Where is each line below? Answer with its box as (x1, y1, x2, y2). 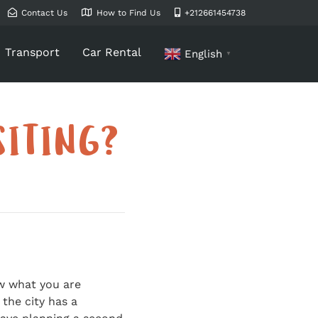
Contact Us (21, 8, 67, 18)
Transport (5, 45, 60, 59)
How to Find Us (97, 8, 160, 18)
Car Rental (82, 45, 141, 59)
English (185, 48, 222, 60)
